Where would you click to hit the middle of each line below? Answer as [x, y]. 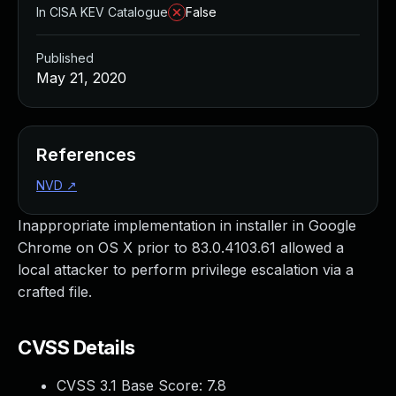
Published [65, 58]
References [86, 155]
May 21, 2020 [81, 78]
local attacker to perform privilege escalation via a [186, 270]
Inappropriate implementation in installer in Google [187, 225]
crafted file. [55, 292]
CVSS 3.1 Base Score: [132, 385]
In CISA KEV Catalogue [102, 12]
